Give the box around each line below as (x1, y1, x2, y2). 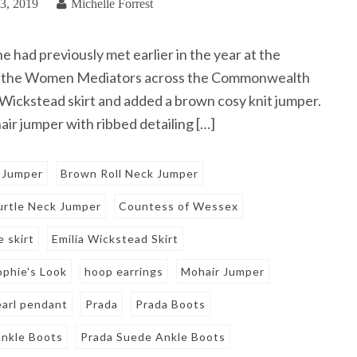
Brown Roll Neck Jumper (61, 166, 199, 180)
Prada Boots (135, 296, 206, 311)
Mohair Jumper (181, 264, 265, 278)
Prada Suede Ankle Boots (80, 329, 226, 343)
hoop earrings (84, 264, 164, 278)
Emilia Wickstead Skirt (52, 231, 179, 245)
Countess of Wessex (119, 198, 239, 213)
